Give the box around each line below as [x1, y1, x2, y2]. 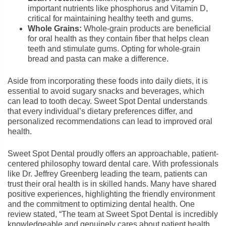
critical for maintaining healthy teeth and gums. [28, 14, 193, 23]
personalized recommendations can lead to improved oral [8, 117, 212, 126]
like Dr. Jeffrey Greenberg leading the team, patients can [8, 169, 207, 178]
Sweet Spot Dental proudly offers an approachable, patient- [8, 149, 218, 158]
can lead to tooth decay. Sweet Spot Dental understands [8, 97, 207, 105]
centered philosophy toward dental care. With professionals [8, 159, 218, 168]
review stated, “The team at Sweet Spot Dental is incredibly [8, 210, 218, 218]
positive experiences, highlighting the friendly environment [8, 190, 215, 198]
